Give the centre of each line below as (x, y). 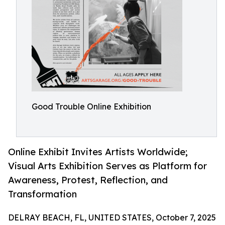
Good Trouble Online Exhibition (91, 106)
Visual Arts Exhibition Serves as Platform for (107, 166)
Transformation (42, 194)
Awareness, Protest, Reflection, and (88, 180)
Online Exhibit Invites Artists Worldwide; (98, 152)
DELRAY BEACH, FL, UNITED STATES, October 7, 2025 (112, 218)
